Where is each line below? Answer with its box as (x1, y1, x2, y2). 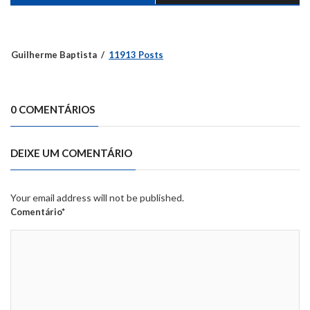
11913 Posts (109, 49, 163, 61)
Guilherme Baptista (11, 49, 97, 61)
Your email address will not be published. (10, 192, 184, 204)
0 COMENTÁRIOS (10, 103, 95, 116)
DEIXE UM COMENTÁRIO (10, 147, 132, 160)
